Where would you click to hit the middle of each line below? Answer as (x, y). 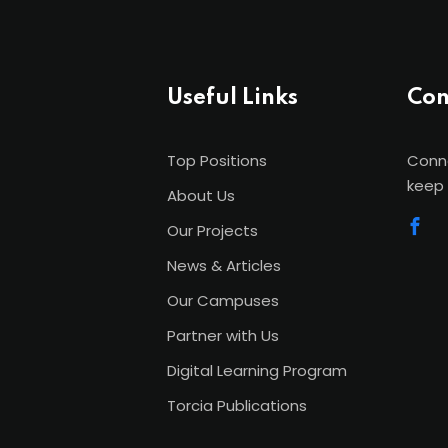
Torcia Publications (237, 405)
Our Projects (212, 230)
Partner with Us (223, 335)
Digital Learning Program (257, 370)
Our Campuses (223, 300)
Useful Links (232, 97)
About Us (201, 195)
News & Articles (224, 265)
